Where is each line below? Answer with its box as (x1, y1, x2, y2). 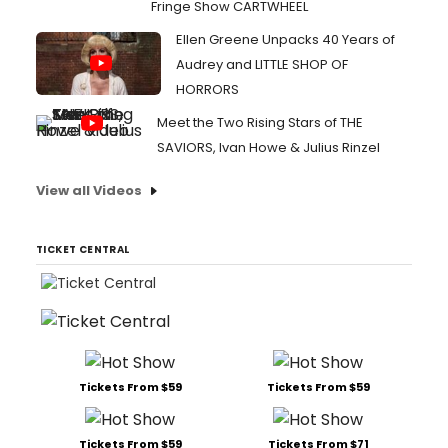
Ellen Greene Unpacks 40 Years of (176, 30, 395, 49)
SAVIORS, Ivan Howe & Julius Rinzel (157, 138, 380, 157)
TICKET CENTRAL (36, 242, 130, 257)
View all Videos (36, 181, 142, 200)
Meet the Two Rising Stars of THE (157, 113, 363, 132)
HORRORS (176, 80, 239, 99)
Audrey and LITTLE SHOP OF (176, 55, 348, 74)
